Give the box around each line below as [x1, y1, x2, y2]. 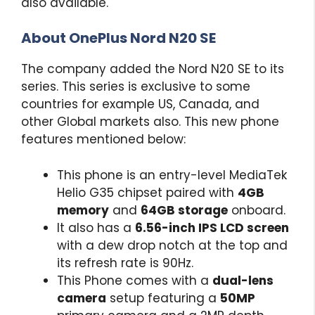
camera [57, 289, 106, 307]
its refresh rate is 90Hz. [57, 254, 193, 271]
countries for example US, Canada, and [21, 96, 259, 113]
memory [57, 201, 109, 219]
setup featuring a [106, 289, 220, 307]
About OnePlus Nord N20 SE [21, 28, 216, 49]
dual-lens [212, 271, 274, 289]
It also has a [57, 219, 135, 236]
